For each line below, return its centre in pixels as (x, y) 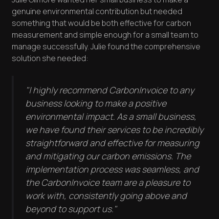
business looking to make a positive (96, 103)
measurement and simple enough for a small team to (105, 35)
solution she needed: (50, 58)
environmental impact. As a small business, (111, 117)
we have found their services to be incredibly (114, 130)
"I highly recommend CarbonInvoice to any (110, 90)
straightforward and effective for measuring (112, 143)
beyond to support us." (71, 209)
